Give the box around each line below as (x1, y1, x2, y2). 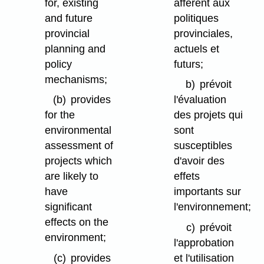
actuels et (174, 42, 220, 55)
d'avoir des (174, 155, 225, 167)
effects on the (45, 216, 109, 229)
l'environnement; (174, 201, 252, 213)
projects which (45, 155, 113, 167)
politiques (174, 12, 219, 24)
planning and (45, 42, 106, 55)
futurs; (174, 58, 204, 70)
